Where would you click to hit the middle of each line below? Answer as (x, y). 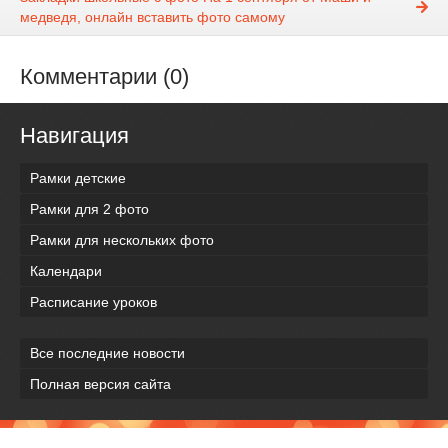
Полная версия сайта (100, 383)
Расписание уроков (93, 301)
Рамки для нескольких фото (122, 239)
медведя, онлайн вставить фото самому (152, 17)
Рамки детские (78, 177)
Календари (66, 270)
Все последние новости (107, 352)
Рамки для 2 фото (89, 208)
